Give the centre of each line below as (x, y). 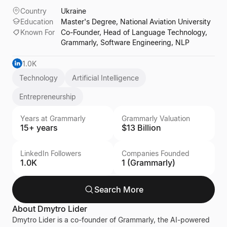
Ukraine (73, 11)
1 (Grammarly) (148, 163)
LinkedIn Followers (51, 153)
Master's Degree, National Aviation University (136, 22)
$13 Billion (141, 128)
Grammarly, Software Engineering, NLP (125, 42)
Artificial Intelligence (105, 78)
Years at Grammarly (53, 118)
